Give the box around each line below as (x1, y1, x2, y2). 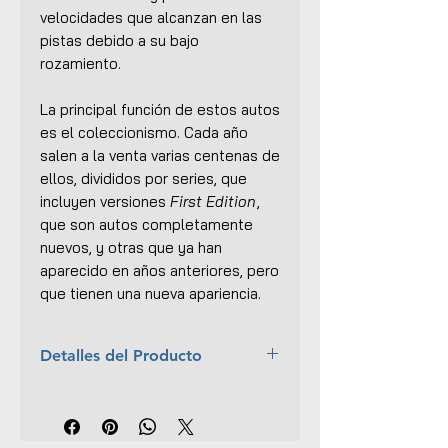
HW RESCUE (136, 404, 219, 423)
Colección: (60, 404, 136, 423)
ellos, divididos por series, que (40, 168, 247, 188)
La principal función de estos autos (40, 99, 280, 119)
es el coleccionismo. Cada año (40, 122, 248, 142)
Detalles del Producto (40, 345, 202, 365)
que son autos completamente (40, 214, 253, 234)
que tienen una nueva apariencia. (40, 283, 261, 303)
